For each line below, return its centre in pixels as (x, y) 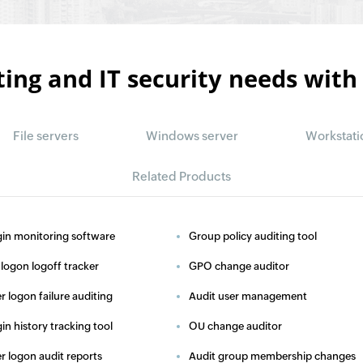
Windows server (192, 136)
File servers (46, 136)
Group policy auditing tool (253, 236)
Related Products (181, 176)
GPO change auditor (239, 266)
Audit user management (248, 296)
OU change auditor (235, 326)
